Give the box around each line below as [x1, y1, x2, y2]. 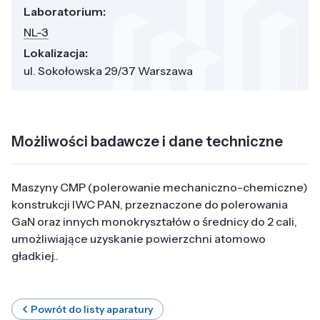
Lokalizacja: [24, 45, 88, 60]
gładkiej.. [11, 248, 59, 263]
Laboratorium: [24, 4, 106, 19]
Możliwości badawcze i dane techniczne [11, 132, 283, 150]
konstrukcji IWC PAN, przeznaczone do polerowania [11, 196, 288, 211]
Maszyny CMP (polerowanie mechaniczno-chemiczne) [11, 179, 308, 194]
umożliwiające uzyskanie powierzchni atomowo [11, 231, 266, 246]
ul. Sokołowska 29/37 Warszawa [24, 63, 193, 78]
